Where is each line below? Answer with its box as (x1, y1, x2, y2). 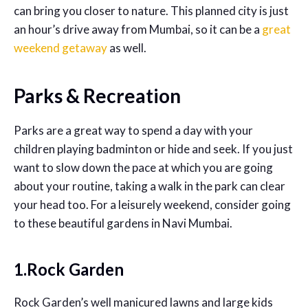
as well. (107, 41, 148, 55)
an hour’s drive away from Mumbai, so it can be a (14, 22, 262, 36)
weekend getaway (14, 41, 107, 55)
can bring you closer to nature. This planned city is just (14, 3, 289, 18)
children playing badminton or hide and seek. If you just (14, 142, 293, 156)
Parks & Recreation (14, 84, 181, 107)
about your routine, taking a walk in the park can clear (14, 179, 285, 193)
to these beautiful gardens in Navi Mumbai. (14, 216, 232, 230)
